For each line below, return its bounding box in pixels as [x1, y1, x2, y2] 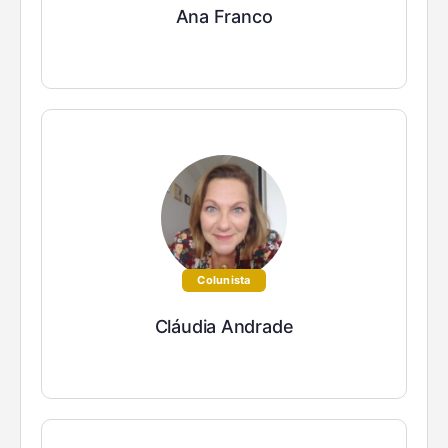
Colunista [197, 273, 251, 288]
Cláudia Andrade [154, 316, 294, 338]
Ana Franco [175, 6, 273, 28]
